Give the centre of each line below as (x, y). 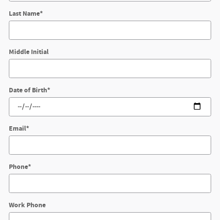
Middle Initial (29, 52)
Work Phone (27, 205)
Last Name (24, 13)
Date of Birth (28, 90)
